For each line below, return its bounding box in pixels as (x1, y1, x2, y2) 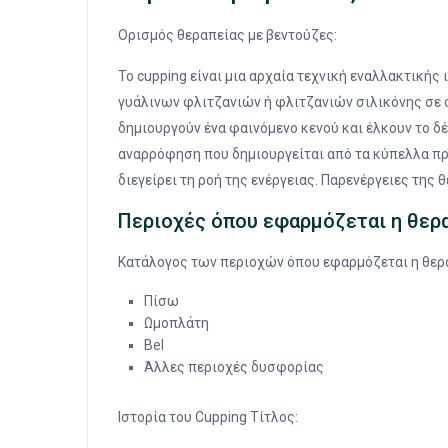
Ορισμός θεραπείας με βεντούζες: (118, 27, 337, 44)
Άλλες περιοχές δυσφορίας (144, 359, 324, 376)
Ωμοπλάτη (144, 315, 209, 332)
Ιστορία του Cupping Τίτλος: (118, 409, 298, 426)
